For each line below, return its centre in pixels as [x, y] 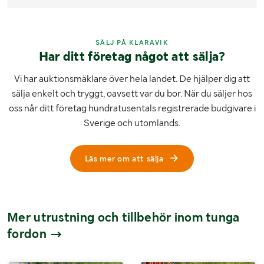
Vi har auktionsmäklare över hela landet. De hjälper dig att [132, 79]
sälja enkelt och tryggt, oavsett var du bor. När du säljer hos [132, 94]
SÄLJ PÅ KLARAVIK [132, 43]
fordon [29, 234]
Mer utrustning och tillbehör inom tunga [123, 217]
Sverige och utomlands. [132, 123]
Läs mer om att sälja [124, 159]
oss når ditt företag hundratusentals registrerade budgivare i [132, 108]
